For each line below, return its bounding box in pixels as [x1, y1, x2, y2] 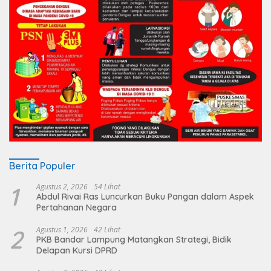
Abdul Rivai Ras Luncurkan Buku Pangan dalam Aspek [36, 191, 254, 203]
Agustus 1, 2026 [36, 224, 88, 235]
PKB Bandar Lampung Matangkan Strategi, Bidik [36, 234, 232, 246]
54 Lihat [94, 181, 120, 192]
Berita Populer [9, 160, 76, 172]
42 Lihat [94, 224, 120, 235]
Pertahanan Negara [36, 202, 117, 214]
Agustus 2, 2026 [36, 181, 88, 192]
